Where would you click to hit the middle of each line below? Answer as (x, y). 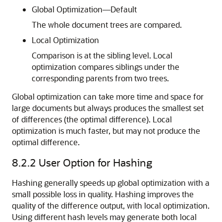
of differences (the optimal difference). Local (92, 119)
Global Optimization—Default (84, 9)
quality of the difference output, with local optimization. (111, 205)
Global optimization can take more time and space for (108, 96)
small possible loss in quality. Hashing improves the (103, 194)
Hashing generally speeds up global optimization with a (111, 183)
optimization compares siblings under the (106, 67)
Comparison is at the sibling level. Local (102, 55)
